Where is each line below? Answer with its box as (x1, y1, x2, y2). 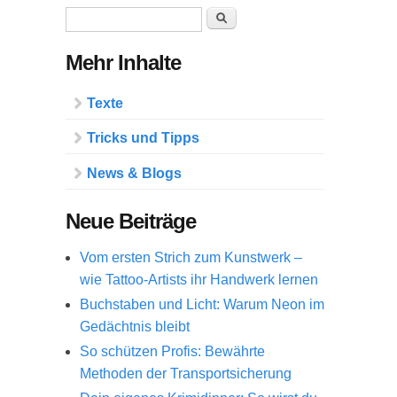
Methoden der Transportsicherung (80, 366, 292, 382)
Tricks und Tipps (87, 130, 199, 146)
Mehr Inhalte (66, 51, 181, 74)
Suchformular (66, 7, 193, 31)
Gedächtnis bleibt (80, 318, 190, 334)
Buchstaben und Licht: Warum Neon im (80, 296, 324, 312)
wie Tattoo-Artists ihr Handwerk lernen (80, 271, 318, 287)
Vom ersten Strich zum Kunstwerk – (80, 249, 302, 265)
